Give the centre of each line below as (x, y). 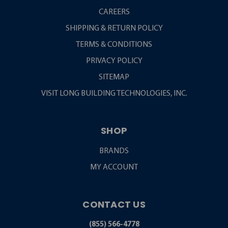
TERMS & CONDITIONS (114, 45)
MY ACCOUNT (114, 167)
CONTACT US (114, 204)
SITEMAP (114, 77)
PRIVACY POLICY (114, 61)
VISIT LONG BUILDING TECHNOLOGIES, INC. (114, 93)
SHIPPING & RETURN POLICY (114, 28)
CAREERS (114, 12)
